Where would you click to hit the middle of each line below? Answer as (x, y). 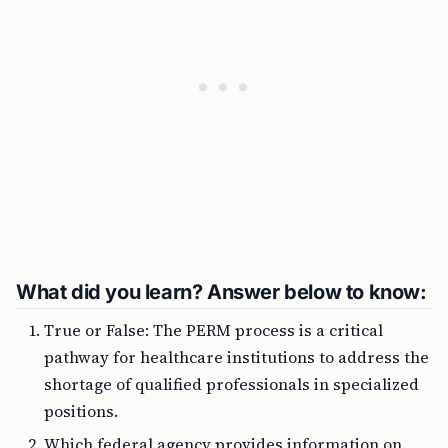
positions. (81, 411)
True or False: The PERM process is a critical (213, 330)
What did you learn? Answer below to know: (221, 292)
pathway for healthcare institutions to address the (236, 357)
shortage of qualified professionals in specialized (231, 384)
